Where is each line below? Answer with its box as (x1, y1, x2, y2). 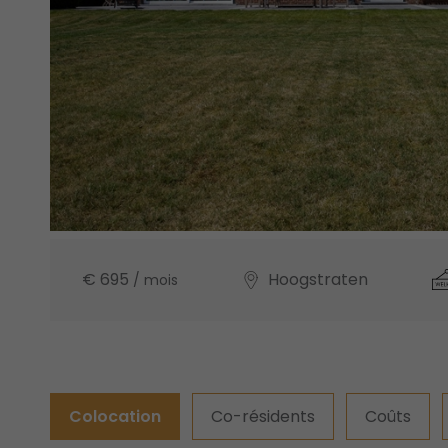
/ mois (133, 270, 178, 290)
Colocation (69, 404, 161, 428)
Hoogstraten (268, 268, 368, 291)
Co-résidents (211, 404, 315, 428)
